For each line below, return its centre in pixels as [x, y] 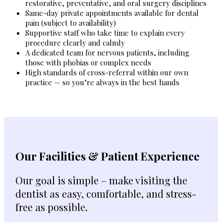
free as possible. [51, 207]
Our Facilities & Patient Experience [107, 156]
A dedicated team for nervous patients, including [107, 53]
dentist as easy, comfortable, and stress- [106, 193]
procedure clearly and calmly [75, 43]
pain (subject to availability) [70, 23]
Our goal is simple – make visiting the [101, 180]
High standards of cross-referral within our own [107, 73]
